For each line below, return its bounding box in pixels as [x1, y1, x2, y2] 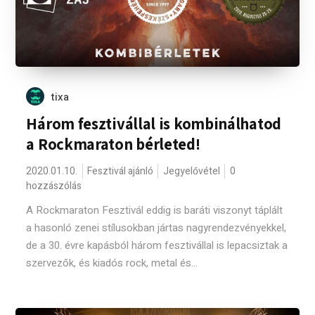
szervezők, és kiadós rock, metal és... [26, 255, 198, 271]
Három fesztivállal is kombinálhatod [26, 113, 281, 134]
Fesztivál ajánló [87, 164, 154, 179]
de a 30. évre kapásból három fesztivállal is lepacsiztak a [26, 238, 288, 253]
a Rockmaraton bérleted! [26, 134, 200, 155]
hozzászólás [26, 179, 82, 193]
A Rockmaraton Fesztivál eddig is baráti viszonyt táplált [26, 202, 283, 218]
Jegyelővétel [163, 164, 221, 179]
